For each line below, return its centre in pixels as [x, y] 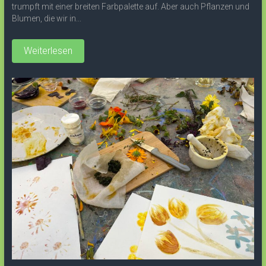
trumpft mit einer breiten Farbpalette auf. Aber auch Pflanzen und [130, 6]
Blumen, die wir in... [46, 18]
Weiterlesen [48, 50]
